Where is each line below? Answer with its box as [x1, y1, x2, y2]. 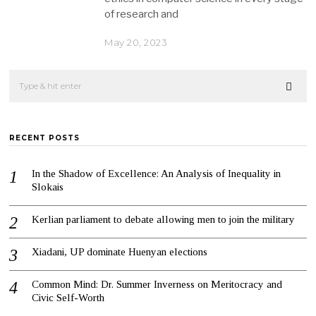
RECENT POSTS [9, 133, 80, 143]
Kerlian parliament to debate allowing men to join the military [32, 214, 296, 226]
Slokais [32, 181, 67, 193]
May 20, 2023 [104, 37, 168, 49]
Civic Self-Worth [32, 292, 105, 304]
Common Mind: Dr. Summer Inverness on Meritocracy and [32, 279, 283, 291]
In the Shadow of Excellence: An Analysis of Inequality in [32, 168, 281, 180]
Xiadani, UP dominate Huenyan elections [32, 246, 208, 258]
